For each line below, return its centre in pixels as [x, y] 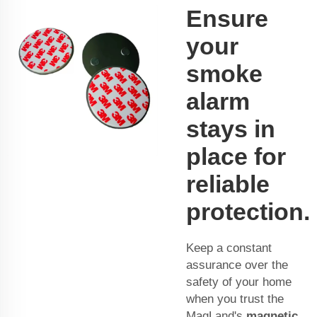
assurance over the [237, 265]
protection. [248, 212]
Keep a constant [229, 248]
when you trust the [235, 299]
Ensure [227, 19]
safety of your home [239, 282]
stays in [231, 129]
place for [236, 157]
